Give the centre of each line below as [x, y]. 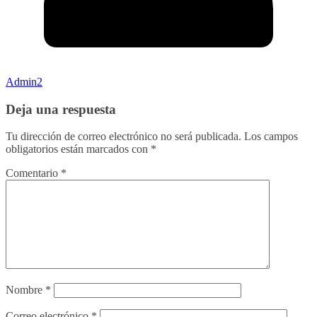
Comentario [33, 173]
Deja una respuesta [61, 109]
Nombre [25, 290]
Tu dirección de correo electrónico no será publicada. [123, 137]
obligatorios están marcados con [78, 149]
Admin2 [24, 81]
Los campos [271, 137]
